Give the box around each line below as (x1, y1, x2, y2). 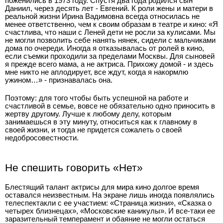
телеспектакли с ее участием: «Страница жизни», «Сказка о (5, 199, 212, 207)
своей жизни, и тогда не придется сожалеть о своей (5, 125, 182, 134)
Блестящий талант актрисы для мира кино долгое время (5, 183, 199, 191)
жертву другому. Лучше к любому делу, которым (5, 110, 171, 118)
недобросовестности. (5, 133, 79, 142)
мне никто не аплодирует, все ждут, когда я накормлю (5, 68, 188, 76)
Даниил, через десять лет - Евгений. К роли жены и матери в (5, 4, 213, 12)
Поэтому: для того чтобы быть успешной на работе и (5, 94, 188, 102)
